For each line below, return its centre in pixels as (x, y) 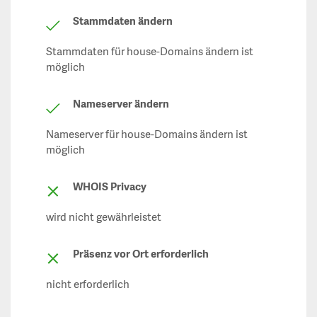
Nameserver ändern (121, 105)
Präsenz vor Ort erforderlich (141, 255)
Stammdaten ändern (123, 22)
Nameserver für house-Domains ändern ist (147, 135)
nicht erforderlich (88, 285)
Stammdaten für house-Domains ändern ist (150, 52)
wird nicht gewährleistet (104, 218)
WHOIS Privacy (110, 188)
